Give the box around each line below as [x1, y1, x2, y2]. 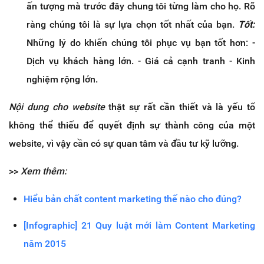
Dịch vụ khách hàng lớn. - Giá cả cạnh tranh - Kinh [27, 55, 255, 67]
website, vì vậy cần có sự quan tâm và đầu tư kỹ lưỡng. [9, 137, 239, 149]
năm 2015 [24, 237, 66, 249]
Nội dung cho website [9, 101, 105, 113]
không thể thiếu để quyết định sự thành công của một [9, 119, 255, 131]
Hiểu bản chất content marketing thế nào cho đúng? [24, 193, 242, 204]
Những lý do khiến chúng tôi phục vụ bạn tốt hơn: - [27, 37, 255, 48]
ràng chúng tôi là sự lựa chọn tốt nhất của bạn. [27, 18, 238, 30]
